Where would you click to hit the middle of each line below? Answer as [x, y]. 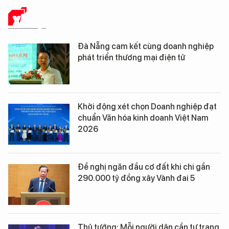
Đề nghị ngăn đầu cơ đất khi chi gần [144, 167]
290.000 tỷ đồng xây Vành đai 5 [136, 178]
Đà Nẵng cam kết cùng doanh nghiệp [146, 47]
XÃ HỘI [30, 21]
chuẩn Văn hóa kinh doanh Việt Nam [143, 118]
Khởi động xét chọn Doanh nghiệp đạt [147, 107]
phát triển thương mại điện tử [131, 58]
